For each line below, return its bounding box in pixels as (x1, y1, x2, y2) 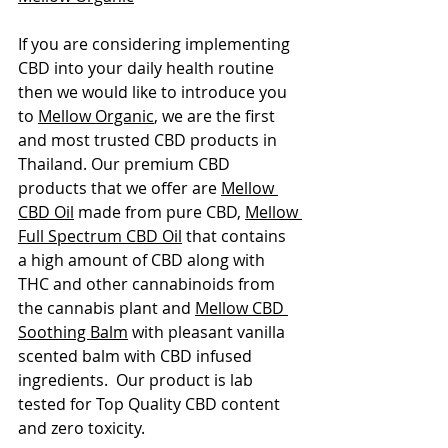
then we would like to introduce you (18, 81, 291, 104)
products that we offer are (18, 177, 221, 200)
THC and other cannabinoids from (18, 273, 279, 296)
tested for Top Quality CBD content (18, 393, 284, 416)
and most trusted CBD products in (18, 129, 281, 152)
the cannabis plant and (18, 297, 195, 320)
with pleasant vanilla (128, 321, 289, 344)
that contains (182, 225, 290, 248)
